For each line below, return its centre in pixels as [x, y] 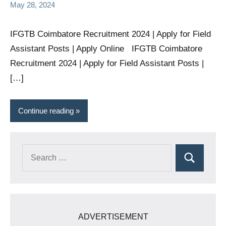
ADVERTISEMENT [113, 217]
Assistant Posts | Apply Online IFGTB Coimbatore [106, 49]
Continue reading [46, 110]
